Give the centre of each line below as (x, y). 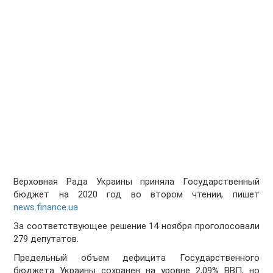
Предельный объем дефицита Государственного (136, 258)
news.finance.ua (46, 207)
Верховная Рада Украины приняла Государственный (136, 182)
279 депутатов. (46, 239)
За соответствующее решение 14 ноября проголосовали (136, 226)
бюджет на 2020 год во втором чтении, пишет (136, 195)
